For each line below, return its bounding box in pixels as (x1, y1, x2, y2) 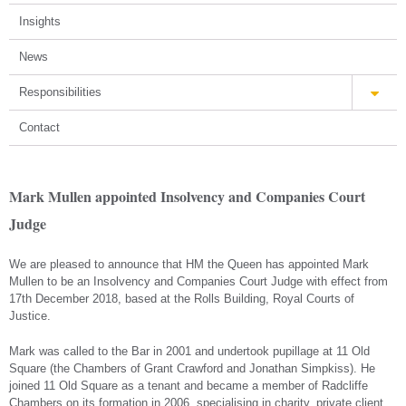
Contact (19, 121, 60, 134)
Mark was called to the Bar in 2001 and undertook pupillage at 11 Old (9, 344, 370, 358)
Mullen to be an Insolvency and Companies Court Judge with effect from (9, 275, 388, 288)
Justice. (9, 309, 51, 323)
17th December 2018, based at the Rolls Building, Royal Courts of (9, 292, 354, 305)
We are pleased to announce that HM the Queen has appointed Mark (9, 257, 369, 271)
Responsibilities (19, 85, 101, 99)
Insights (19, 14, 61, 28)
